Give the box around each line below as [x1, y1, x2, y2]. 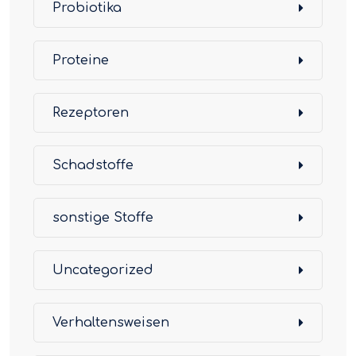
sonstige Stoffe [52, 211, 153, 225]
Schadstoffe [52, 158, 133, 172]
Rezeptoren [52, 106, 129, 120]
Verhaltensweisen [52, 315, 169, 330]
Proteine [52, 53, 109, 68]
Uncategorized [52, 263, 153, 277]
